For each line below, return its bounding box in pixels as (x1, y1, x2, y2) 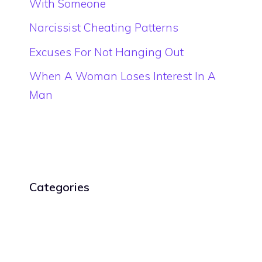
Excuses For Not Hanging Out (29, 44, 184, 59)
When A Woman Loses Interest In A (29, 69, 216, 84)
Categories (29, 180, 89, 195)
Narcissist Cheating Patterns (29, 20, 178, 35)
